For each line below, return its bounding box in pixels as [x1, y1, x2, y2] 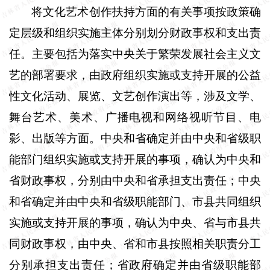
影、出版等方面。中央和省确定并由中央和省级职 [9, 131, 261, 145]
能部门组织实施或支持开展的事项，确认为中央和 [9, 152, 261, 166]
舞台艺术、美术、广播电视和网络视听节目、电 [9, 110, 261, 124]
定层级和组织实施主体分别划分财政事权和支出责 [9, 26, 261, 39]
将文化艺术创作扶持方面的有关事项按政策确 [31, 5, 261, 18]
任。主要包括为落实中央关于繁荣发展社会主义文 [9, 47, 261, 60]
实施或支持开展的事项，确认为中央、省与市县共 [9, 216, 261, 229]
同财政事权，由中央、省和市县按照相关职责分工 [9, 237, 261, 250]
